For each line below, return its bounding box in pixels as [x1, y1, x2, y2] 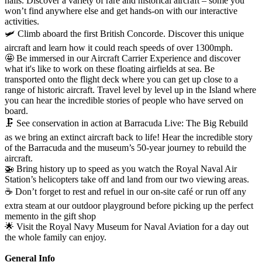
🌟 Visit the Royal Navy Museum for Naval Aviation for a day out [5, 221, 249, 232]
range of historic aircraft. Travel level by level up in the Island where [5, 84, 256, 95]
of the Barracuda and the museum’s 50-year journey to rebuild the [5, 142, 246, 153]
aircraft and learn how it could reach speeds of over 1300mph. [5, 42, 233, 53]
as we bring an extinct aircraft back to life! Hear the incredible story [5, 132, 253, 142]
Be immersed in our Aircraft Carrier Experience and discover [16, 53, 240, 63]
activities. [5, 16, 39, 26]
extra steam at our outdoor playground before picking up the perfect [5, 200, 253, 211]
